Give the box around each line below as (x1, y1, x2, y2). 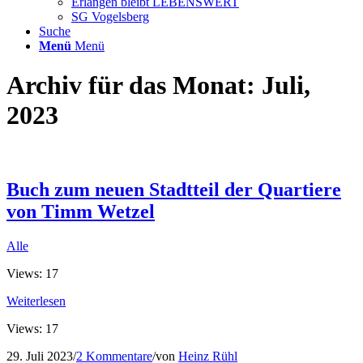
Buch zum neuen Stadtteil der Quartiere (6, 178, 341, 200)
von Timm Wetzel (6, 200, 155, 222)
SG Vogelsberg (71, 10, 149, 23)
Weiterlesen (6, 293, 66, 308)
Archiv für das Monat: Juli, (6, 70, 310, 100)
